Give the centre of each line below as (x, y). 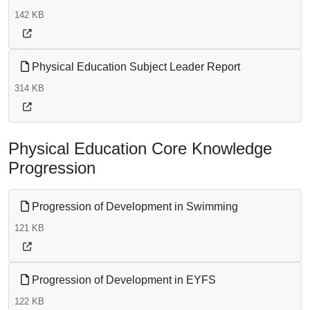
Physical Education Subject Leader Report (135, 67)
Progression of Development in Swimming (134, 207)
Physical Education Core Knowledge (140, 149)
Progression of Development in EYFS (122, 280)
